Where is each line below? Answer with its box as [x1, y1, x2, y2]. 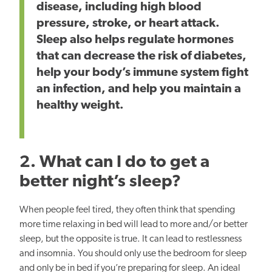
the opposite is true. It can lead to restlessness [59, 234, 242, 245]
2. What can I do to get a [19, 154, 209, 172]
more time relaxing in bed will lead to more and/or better [19, 220, 248, 230]
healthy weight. [36, 100, 124, 112]
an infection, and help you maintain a [36, 83, 241, 96]
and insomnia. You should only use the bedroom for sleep [19, 249, 246, 259]
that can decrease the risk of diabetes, [36, 50, 246, 63]
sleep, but [19, 234, 59, 245]
